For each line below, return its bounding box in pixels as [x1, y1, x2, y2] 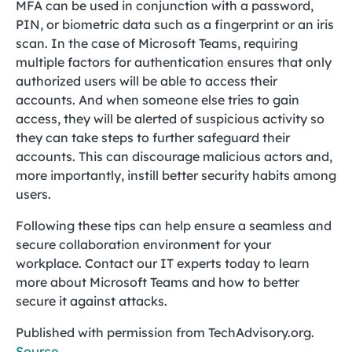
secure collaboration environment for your [16, 236, 271, 252]
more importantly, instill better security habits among [16, 167, 336, 183]
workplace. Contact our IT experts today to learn [16, 255, 310, 271]
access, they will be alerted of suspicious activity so [16, 111, 324, 126]
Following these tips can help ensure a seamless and [16, 218, 332, 233]
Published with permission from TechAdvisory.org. [16, 324, 314, 340]
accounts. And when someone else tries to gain [16, 92, 299, 108]
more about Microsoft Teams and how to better [16, 274, 299, 290]
